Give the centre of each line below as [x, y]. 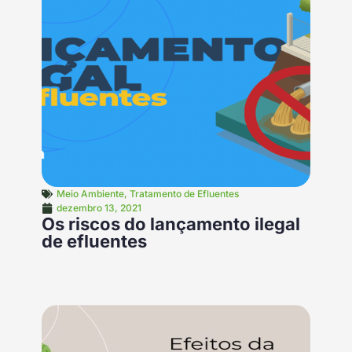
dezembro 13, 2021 [99, 208]
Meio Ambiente [90, 194]
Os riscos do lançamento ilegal [170, 224]
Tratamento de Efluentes [184, 194]
